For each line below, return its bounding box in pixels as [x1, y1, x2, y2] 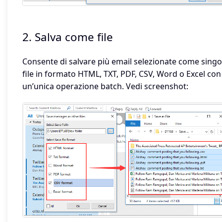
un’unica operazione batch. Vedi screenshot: [22, 81, 188, 92]
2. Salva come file [22, 29, 113, 45]
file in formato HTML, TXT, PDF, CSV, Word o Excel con [22, 68, 221, 79]
